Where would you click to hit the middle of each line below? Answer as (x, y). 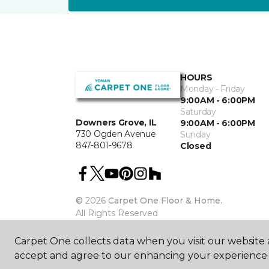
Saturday (198, 112)
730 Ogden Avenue (116, 134)
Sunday (195, 134)
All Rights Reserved (117, 213)
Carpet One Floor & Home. (165, 201)
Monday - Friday (213, 89)
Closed (196, 146)
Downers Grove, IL (116, 123)
